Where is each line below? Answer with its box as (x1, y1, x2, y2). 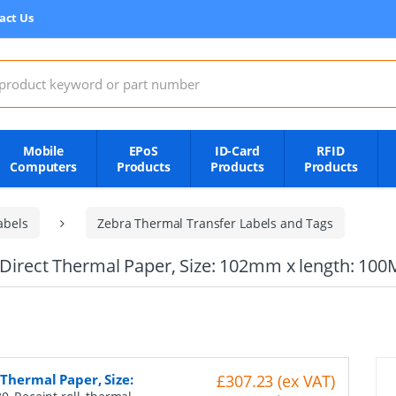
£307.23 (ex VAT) (217, 370, 335, 392)
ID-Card (214, 142, 260, 159)
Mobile (22, 142, 65, 159)
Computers (10, 158, 77, 175)
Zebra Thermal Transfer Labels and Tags (97, 214, 333, 232)
